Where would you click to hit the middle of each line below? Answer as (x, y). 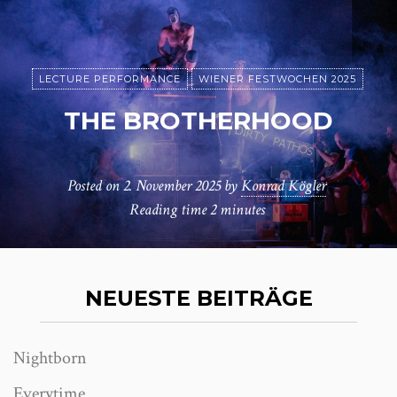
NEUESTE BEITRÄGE (198, 298)
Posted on (95, 186)
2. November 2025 (172, 186)
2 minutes (237, 210)
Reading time (169, 210)
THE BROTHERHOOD (198, 121)
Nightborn (50, 358)
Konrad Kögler (284, 186)
